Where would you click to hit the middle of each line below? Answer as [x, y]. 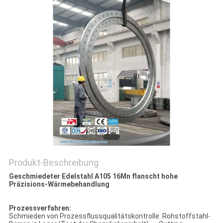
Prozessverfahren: [40, 208]
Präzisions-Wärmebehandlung [59, 184]
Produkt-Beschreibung [54, 163]
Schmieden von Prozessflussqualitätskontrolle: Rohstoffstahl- [110, 216]
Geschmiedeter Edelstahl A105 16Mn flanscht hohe [93, 176]
